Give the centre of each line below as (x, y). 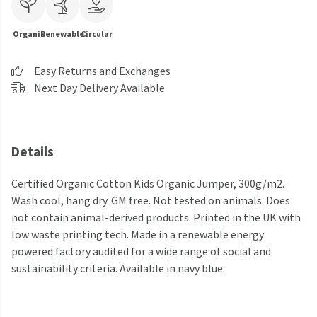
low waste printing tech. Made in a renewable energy (138, 235)
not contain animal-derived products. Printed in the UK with (156, 218)
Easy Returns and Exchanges (102, 71)
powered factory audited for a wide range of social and (141, 252)
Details (33, 151)
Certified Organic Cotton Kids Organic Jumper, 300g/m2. (148, 184)
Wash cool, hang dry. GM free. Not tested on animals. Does (151, 201)
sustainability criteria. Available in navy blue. (118, 269)
